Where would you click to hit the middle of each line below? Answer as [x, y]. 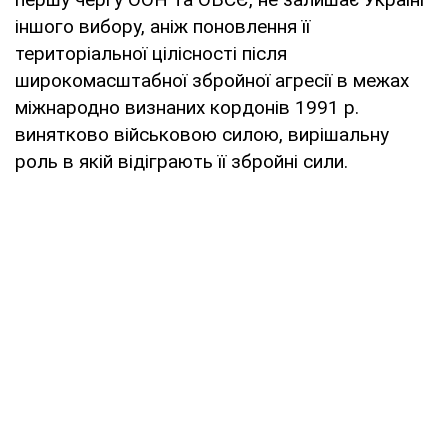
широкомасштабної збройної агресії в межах [212, 80]
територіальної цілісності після [151, 53]
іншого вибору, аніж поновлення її [162, 26]
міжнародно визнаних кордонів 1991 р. [187, 107]
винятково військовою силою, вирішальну [202, 134]
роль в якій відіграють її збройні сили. [181, 161]
